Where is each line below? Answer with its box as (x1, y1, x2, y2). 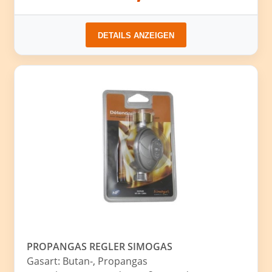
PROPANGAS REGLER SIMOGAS (27, 240, 173, 254)
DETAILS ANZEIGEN (98, 31, 174, 41)
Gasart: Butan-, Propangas (27, 254, 148, 268)
